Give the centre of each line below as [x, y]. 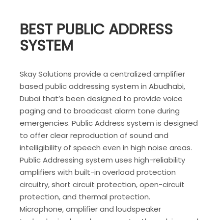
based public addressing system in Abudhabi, [102, 86]
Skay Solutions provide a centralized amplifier [102, 74]
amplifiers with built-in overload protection [98, 172]
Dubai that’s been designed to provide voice [101, 98]
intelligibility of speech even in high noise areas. [106, 147]
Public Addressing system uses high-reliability [102, 160]
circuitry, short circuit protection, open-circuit [102, 184]
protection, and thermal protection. [85, 196]
